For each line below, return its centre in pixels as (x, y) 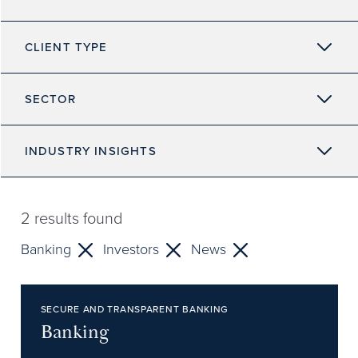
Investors (131, 249)
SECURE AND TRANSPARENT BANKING (135, 309)
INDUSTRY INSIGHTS (90, 151)
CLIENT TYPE (66, 47)
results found (76, 218)
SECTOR (50, 99)
